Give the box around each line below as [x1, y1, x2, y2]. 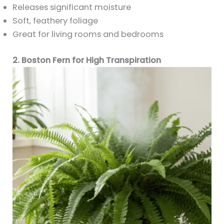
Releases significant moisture [12, 1, 131, 13]
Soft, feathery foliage [12, 14, 98, 26]
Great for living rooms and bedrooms [12, 28, 164, 40]
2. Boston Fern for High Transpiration [12, 54, 161, 66]
